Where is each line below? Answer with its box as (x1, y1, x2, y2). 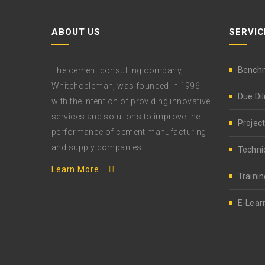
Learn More (51, 164, 99, 174)
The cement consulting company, (51, 66, 183, 75)
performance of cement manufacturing (51, 127, 206, 137)
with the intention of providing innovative (51, 96, 211, 106)
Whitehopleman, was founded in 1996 (51, 81, 201, 91)
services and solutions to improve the (51, 112, 201, 121)
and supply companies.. (51, 143, 146, 152)
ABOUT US (51, 27, 101, 37)
